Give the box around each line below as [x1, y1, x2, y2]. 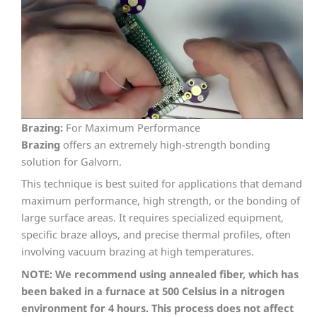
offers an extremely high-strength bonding [60, 137, 270, 151]
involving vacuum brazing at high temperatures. [21, 244, 257, 259]
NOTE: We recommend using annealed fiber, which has [21, 266, 299, 281]
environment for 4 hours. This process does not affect [21, 300, 294, 315]
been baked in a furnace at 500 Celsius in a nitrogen [21, 283, 284, 298]
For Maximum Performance [66, 120, 200, 134]
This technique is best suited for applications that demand [21, 176, 302, 191]
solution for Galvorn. [21, 154, 122, 168]
